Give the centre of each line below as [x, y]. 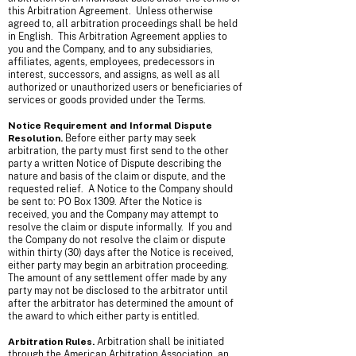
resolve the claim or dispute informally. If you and [120, 227]
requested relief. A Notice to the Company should [120, 189]
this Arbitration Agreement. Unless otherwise [110, 11]
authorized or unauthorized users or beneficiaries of [125, 87]
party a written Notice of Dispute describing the [115, 164]
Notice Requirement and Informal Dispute [110, 126]
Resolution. [35, 138]
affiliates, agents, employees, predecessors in [111, 62]
